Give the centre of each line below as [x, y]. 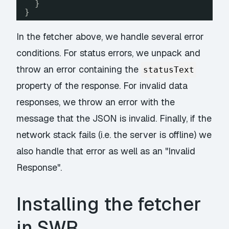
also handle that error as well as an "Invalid [106, 151]
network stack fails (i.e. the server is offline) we [114, 135]
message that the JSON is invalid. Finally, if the [114, 119]
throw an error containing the [79, 70]
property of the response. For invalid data [102, 86]
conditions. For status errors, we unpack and [109, 53]
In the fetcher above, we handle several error [110, 37]
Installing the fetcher [109, 204]
